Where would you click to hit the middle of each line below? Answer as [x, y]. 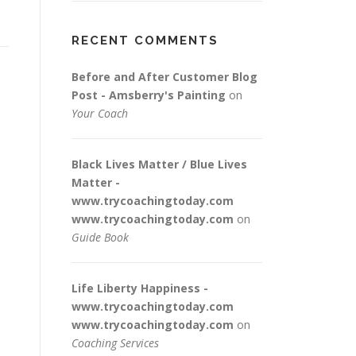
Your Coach [100, 113]
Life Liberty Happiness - [140, 288]
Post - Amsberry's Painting [149, 95]
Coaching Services [115, 343]
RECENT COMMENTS [145, 41]
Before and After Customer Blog [164, 77]
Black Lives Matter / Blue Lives [159, 164]
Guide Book [100, 237]
